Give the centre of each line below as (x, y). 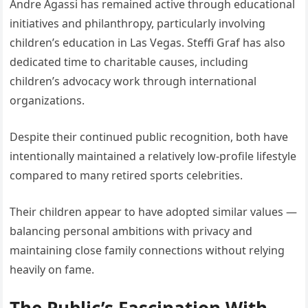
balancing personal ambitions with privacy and (131, 231)
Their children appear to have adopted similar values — (154, 212)
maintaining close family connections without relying (147, 251)
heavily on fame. (52, 270)
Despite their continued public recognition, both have (149, 137)
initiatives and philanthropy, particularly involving (138, 24)
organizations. (47, 101)
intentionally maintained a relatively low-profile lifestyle (153, 156)
